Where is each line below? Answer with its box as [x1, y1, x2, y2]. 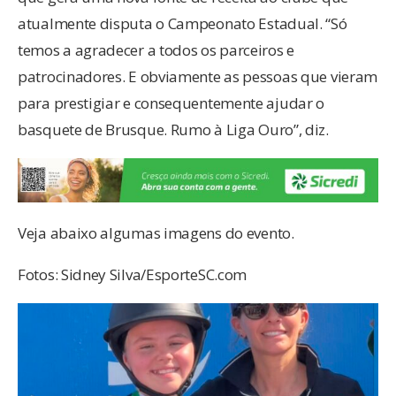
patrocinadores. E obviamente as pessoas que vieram [18, 66, 378, 88]
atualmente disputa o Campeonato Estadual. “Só [18, 13, 347, 34]
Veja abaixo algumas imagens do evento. [18, 223, 294, 244]
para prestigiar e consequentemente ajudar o [18, 93, 325, 114]
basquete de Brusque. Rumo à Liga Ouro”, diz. [18, 119, 329, 141]
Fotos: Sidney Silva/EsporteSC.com [18, 264, 247, 286]
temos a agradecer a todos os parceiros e [18, 40, 295, 61]
